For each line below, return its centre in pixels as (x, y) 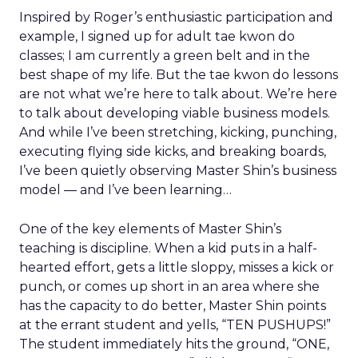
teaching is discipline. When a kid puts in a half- (168, 248)
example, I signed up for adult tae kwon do (157, 36)
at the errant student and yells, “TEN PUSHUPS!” (175, 325)
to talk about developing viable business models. (175, 113)
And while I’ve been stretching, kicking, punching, (178, 132)
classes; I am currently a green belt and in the (165, 56)
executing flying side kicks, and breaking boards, (173, 151)
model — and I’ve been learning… (125, 190)
